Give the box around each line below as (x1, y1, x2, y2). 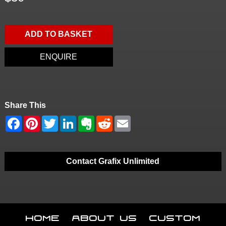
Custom (149, 209, 201, 223)
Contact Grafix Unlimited (66, 157, 160, 166)
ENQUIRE (40, 52, 78, 62)
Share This (4, 101, 46, 110)
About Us (72, 209, 137, 223)
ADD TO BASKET (25, 30, 93, 39)
